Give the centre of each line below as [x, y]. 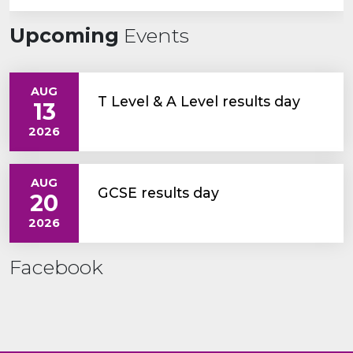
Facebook [56, 267]
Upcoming [64, 35]
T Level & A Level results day [199, 101]
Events [154, 35]
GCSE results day [158, 192]
